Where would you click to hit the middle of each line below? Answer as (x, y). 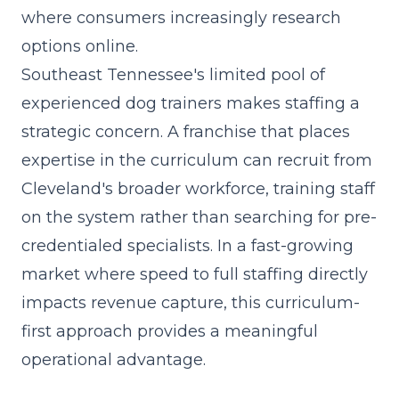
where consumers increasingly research (181, 17)
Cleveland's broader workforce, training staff (198, 188)
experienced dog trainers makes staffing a (191, 103)
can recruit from (305, 160)
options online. (80, 46)
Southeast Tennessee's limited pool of (173, 74)
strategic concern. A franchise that (160, 131)
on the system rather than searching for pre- (199, 217)
